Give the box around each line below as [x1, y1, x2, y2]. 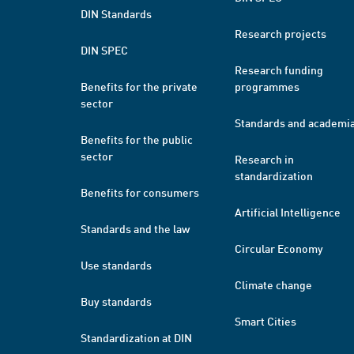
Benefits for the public [81, 132, 193, 146]
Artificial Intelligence [235, 205, 341, 219]
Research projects [235, 26, 326, 40]
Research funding [235, 62, 323, 77]
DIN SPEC [81, 43, 128, 57]
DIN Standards [81, 6, 152, 21]
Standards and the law [81, 221, 190, 235]
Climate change [235, 277, 312, 292]
